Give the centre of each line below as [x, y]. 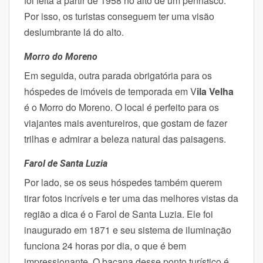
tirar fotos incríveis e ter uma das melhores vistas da [131, 198]
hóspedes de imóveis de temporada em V [110, 92]
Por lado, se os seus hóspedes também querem [123, 183]
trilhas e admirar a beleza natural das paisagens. [125, 139]
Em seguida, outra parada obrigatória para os [118, 76]
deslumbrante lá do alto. [75, 32]
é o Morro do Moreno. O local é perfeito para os [122, 107]
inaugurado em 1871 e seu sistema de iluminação [128, 230]
